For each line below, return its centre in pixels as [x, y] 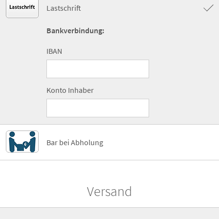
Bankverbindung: [75, 30]
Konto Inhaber [70, 90]
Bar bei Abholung [75, 142]
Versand [109, 191]
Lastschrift [64, 8]
